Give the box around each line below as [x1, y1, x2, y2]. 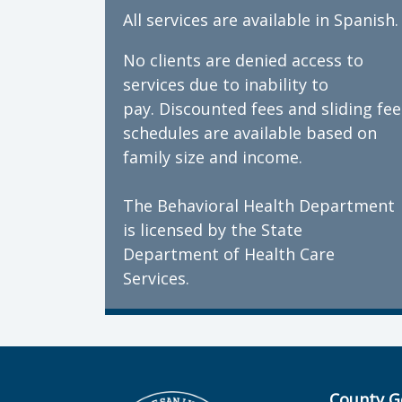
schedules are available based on [123, 122, 377, 144]
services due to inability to [123, 74, 328, 95]
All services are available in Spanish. [123, 9, 398, 31]
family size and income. [123, 146, 302, 168]
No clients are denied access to [123, 49, 363, 71]
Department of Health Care [123, 243, 335, 265]
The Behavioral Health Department [123, 195, 395, 216]
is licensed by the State [123, 219, 302, 240]
